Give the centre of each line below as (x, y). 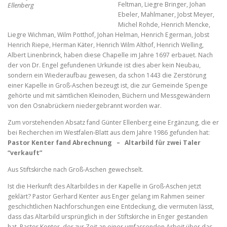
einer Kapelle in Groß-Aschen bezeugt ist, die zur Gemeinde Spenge (108, 85)
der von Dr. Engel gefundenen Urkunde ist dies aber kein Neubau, (104, 65)
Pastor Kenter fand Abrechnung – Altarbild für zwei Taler (104, 142)
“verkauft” (25, 153)
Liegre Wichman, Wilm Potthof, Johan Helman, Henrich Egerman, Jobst (108, 34)
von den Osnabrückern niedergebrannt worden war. (85, 105)
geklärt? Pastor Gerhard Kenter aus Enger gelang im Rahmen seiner (106, 197)
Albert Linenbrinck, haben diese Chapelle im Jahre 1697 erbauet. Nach (110, 55)
